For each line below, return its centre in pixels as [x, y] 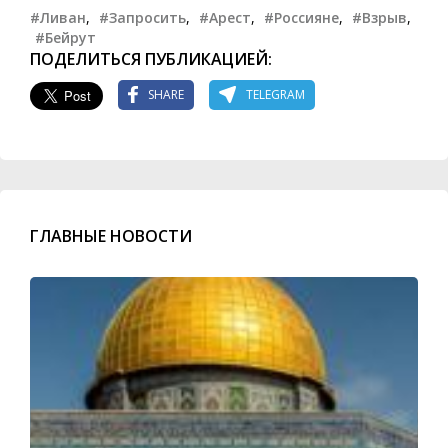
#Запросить [142, 17]
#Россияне [301, 17]
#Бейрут [65, 37]
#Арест [225, 17]
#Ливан [58, 17]
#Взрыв [379, 17]
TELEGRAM [275, 95]
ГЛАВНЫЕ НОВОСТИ [111, 235]
